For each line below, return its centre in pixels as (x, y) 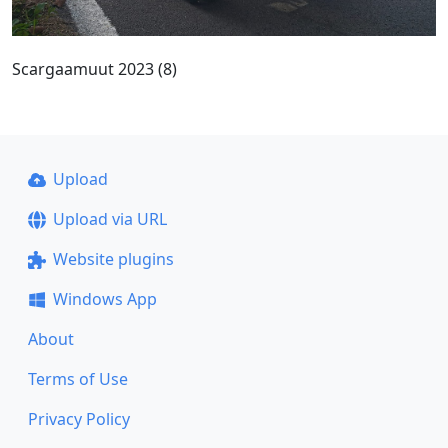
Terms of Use (78, 379)
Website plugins (113, 259)
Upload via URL (109, 219)
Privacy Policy (79, 419)
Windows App (104, 299)
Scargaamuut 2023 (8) (94, 68)
